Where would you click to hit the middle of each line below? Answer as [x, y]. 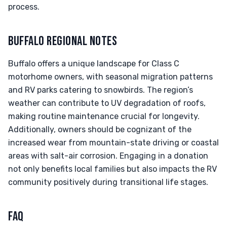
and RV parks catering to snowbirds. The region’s [101, 90]
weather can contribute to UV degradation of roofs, [107, 103]
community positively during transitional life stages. [108, 182]
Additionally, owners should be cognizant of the [100, 129]
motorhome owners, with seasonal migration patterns [110, 77]
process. [24, 7]
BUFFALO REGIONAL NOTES [63, 41]
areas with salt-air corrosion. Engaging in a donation [108, 156]
